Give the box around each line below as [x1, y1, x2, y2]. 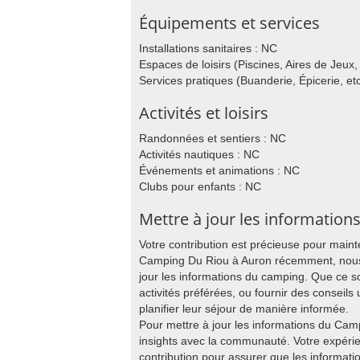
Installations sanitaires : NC [139, 42, 277, 55]
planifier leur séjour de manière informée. [139, 302, 349, 315]
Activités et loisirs [139, 102, 268, 124]
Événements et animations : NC [139, 164, 300, 177]
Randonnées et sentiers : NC [139, 132, 286, 145]
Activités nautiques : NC [139, 148, 260, 161]
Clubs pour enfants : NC [139, 180, 261, 193]
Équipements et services [139, 12, 320, 34]
